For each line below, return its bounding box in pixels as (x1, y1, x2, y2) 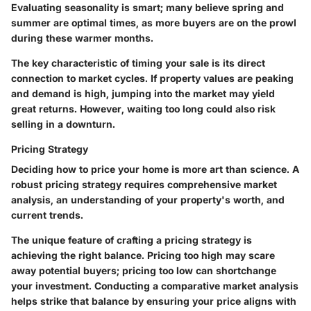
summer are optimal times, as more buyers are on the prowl (11, 16, 296, 28)
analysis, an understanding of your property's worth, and (11, 193, 285, 205)
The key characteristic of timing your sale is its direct (11, 56, 265, 69)
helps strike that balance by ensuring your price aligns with (11, 294, 296, 307)
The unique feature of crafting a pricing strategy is (11, 233, 252, 246)
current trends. (11, 208, 83, 221)
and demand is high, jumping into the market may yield (11, 87, 275, 99)
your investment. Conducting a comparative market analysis (11, 279, 299, 292)
